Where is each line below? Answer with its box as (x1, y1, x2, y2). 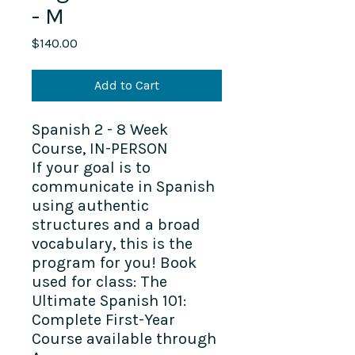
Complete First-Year (32, 310, 175, 329)
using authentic (32, 196, 149, 215)
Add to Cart (94, 77, 159, 93)
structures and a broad (32, 215, 200, 234)
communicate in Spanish (32, 177, 215, 196)
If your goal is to (32, 158, 151, 177)
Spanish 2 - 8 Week (32, 120, 168, 139)
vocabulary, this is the (32, 234, 193, 253)
